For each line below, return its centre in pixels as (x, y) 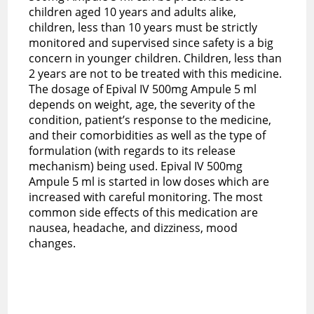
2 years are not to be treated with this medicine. (156, 73)
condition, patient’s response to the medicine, (150, 120)
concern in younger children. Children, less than (156, 58)
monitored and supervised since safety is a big (151, 42)
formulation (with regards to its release (132, 150)
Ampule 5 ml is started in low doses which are (149, 181)
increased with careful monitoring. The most (146, 197)
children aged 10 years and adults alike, (133, 12)
